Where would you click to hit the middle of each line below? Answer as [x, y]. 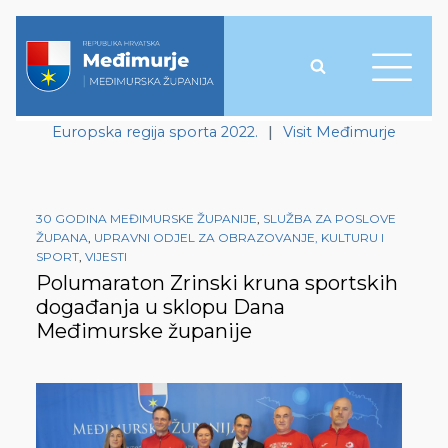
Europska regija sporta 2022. [155, 132]
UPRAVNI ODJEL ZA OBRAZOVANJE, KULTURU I [239, 238]
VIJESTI [106, 257]
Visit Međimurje [339, 132]
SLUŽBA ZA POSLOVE [329, 219]
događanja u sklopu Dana [160, 307]
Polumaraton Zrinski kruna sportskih [217, 283]
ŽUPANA [62, 238]
